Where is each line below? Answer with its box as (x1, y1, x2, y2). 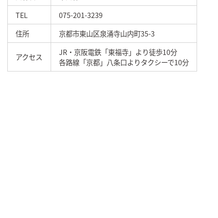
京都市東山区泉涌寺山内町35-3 (59, 28, 155, 38)
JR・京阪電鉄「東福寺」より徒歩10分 (59, 46, 177, 57)
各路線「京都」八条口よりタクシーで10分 (59, 56, 189, 67)
